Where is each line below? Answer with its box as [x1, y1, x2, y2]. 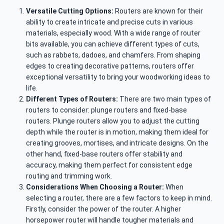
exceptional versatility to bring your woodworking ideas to [26, 73, 210, 81]
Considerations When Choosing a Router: [26, 183, 165, 191]
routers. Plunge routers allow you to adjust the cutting [26, 117, 199, 125]
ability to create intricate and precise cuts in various [26, 18, 193, 26]
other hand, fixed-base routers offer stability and [26, 150, 182, 158]
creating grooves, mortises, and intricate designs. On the [26, 139, 208, 147]
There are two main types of [119, 95, 211, 103]
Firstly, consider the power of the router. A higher [26, 205, 181, 213]
